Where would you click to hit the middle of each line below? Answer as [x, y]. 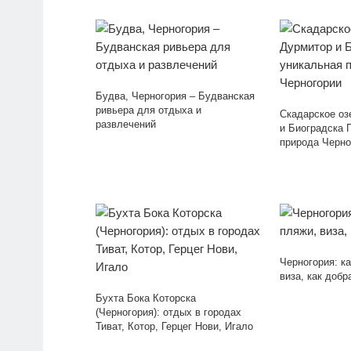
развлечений [126, 125]
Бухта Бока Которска [146, 299]
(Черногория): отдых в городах [168, 313]
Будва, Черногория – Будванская [175, 96]
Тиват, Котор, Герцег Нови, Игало [174, 327]
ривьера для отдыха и [148, 110]
